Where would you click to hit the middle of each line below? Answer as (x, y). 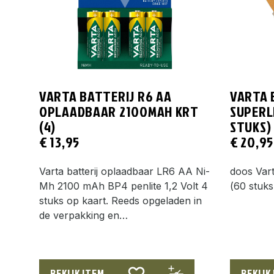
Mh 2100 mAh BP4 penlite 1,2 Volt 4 (124, 186)
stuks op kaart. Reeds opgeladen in (120, 201)
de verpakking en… (83, 216)
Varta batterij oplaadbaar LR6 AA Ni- (124, 172)
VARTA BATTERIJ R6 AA (106, 96)
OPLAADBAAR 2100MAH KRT (119, 111)
